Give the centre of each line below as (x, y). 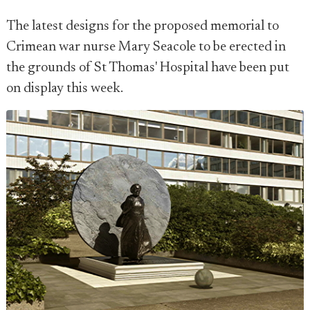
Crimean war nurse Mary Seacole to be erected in (146, 47)
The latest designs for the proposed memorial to (143, 26)
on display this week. (65, 89)
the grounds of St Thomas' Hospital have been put (148, 68)
